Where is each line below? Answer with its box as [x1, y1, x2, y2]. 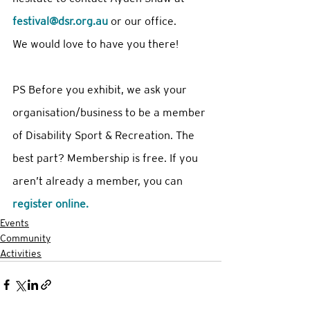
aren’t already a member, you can [12, 174, 185, 188]
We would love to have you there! [12, 37, 181, 51]
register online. [12, 197, 91, 211]
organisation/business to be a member [12, 106, 208, 120]
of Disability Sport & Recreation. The [12, 129, 197, 143]
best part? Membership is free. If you [12, 152, 201, 165]
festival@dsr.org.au [12, 15, 108, 28]
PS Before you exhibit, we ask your [12, 83, 190, 97]
